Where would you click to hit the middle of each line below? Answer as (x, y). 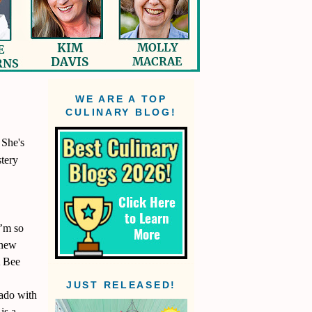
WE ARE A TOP (121, 100)
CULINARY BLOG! (121, 113)
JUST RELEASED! (121, 285)
